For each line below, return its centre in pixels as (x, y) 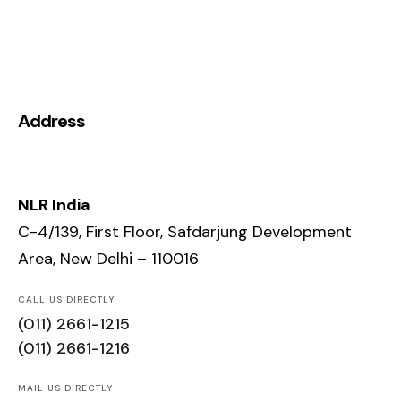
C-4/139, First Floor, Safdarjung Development (185, 232)
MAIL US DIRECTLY (65, 388)
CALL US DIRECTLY (66, 299)
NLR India (54, 205)
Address (51, 121)
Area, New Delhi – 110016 (108, 259)
